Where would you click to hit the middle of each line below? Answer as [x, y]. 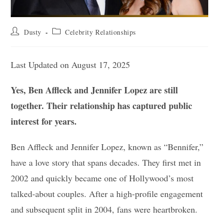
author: [21, 40]
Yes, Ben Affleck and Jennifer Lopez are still [95, 90]
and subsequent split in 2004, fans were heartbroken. [104, 209]
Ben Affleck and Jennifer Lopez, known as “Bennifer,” [107, 146]
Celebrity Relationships [101, 32]
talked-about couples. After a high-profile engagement [107, 193]
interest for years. [44, 121]
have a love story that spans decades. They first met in [106, 162]
